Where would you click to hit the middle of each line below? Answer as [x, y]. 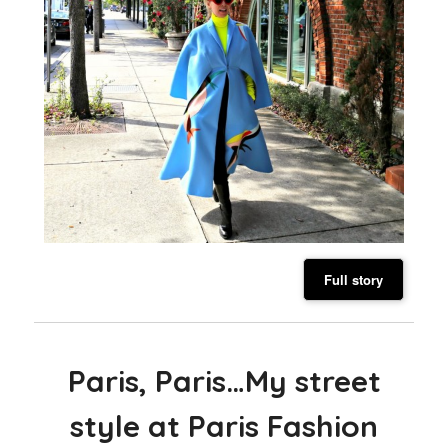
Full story [353, 280]
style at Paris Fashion [224, 426]
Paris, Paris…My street [224, 381]
